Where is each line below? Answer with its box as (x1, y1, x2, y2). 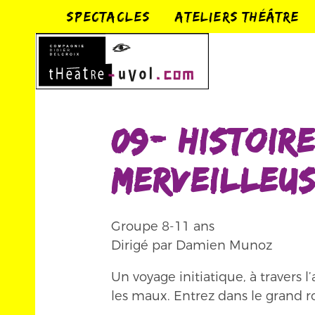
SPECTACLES (66, 8, 150, 24)
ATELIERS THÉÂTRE (175, 8, 300, 24)
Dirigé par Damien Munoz (111, 237, 272, 254)
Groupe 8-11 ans (111, 218, 214, 235)
